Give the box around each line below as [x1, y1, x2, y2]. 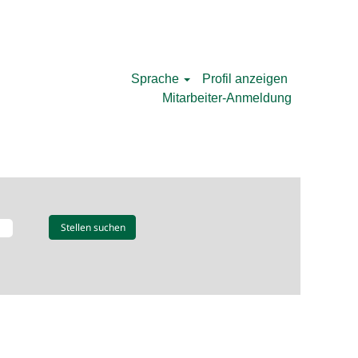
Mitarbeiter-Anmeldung [162, 91, 292, 105]
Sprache [131, 72, 183, 86]
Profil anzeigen [202, 72, 288, 86]
